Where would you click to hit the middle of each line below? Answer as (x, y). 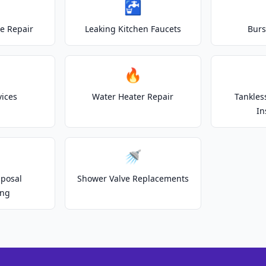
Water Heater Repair (133, 96)
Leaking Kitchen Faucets (133, 29)
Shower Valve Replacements (133, 178)
